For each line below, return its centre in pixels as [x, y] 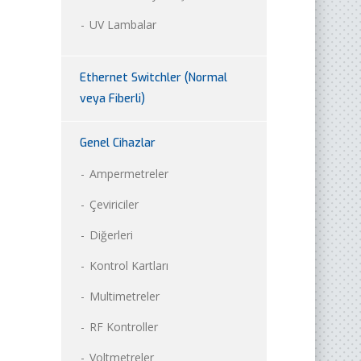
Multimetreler [124, 296]
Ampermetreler [129, 173]
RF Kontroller [124, 326]
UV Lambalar [123, 24]
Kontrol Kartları [129, 265]
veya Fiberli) [112, 98]
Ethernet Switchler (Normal [154, 77]
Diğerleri [111, 234]
